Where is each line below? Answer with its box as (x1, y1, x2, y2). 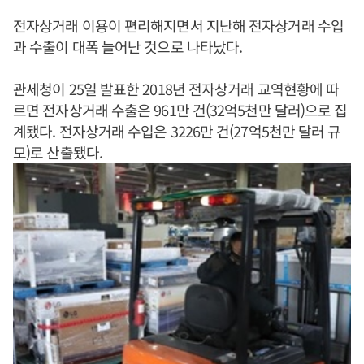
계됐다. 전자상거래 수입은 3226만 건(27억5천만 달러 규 (13, 120, 341, 141)
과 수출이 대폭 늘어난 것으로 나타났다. (13, 36, 243, 57)
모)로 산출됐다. (13, 141, 106, 162)
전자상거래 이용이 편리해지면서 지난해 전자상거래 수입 (13, 15, 344, 36)
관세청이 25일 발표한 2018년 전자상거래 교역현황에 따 (13, 78, 340, 99)
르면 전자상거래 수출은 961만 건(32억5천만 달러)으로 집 (13, 99, 348, 120)
